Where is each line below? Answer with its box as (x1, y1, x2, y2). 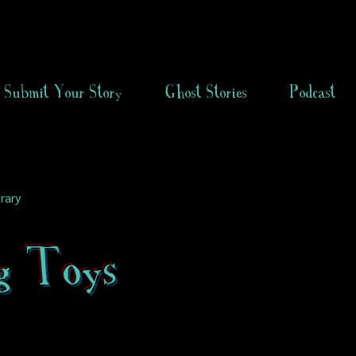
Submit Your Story (5, 82, 122, 102)
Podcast (290, 82, 336, 102)
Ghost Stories (165, 82, 247, 102)
